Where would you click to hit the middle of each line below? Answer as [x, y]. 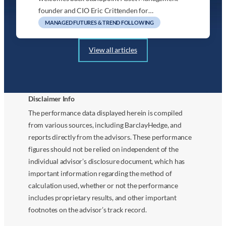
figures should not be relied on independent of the [103, 149]
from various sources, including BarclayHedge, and [105, 125]
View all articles [113, 50]
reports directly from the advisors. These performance [110, 137]
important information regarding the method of [100, 174]
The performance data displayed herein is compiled [105, 113]
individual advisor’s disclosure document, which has [107, 161]
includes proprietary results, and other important [102, 198]
